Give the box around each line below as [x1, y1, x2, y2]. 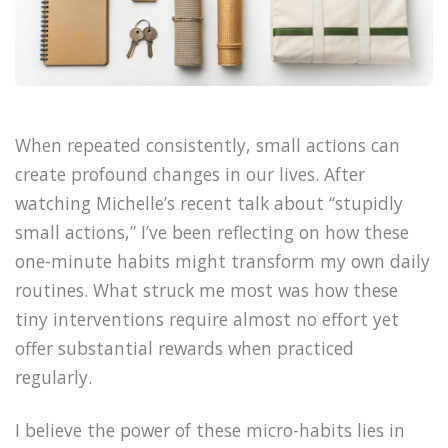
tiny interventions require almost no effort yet [15, 307, 399, 332]
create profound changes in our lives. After [15, 162, 365, 187]
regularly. [15, 365, 92, 390]
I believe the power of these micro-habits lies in [15, 418, 405, 443]
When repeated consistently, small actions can [15, 133, 400, 158]
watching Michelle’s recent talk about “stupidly [15, 191, 403, 216]
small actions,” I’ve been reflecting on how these [15, 220, 409, 245]
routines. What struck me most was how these [15, 278, 398, 303]
